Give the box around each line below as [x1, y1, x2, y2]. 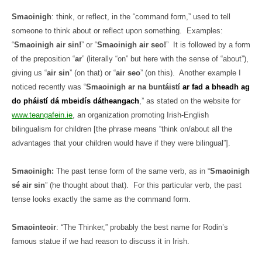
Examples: [187, 26, 223, 35]
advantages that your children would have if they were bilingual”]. [12, 139, 230, 147]
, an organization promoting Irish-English [73, 111, 209, 119]
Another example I [179, 68, 241, 77]
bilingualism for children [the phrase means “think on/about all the [12, 125, 232, 133]
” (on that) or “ [70, 68, 116, 77]
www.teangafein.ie [12, 111, 73, 119]
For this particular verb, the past [133, 181, 242, 189]
